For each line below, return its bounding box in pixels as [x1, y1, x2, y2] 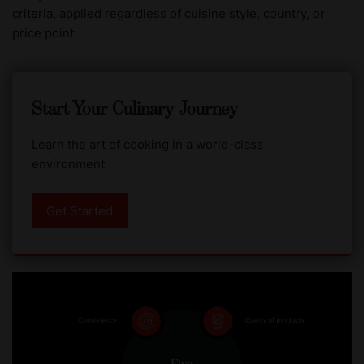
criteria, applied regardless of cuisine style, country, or [12, 5, 325, 21]
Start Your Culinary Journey [32, 98, 238, 119]
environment [32, 155, 105, 171]
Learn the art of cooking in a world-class [32, 136, 263, 152]
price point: [12, 24, 77, 41]
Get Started [46, 202, 113, 219]
